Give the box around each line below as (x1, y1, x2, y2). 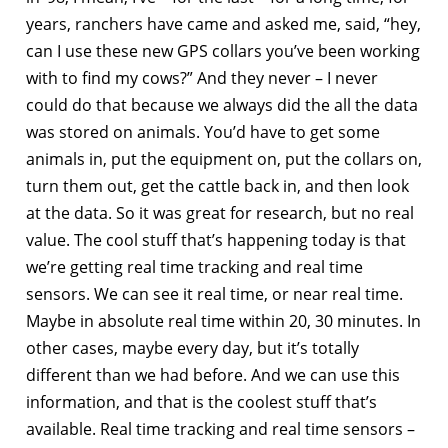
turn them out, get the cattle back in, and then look (26, 174, 409, 197)
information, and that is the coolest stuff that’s (26, 390, 377, 413)
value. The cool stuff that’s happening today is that (26, 228, 406, 251)
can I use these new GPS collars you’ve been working (26, 39, 420, 62)
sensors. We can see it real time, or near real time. (26, 282, 403, 305)
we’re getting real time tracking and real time (26, 255, 363, 278)
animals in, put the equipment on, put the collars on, (26, 147, 422, 170)
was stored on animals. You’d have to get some (26, 120, 380, 143)
